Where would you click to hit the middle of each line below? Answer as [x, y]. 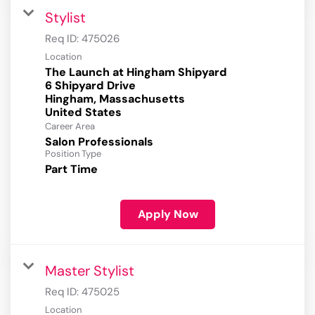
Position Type [73, 154]
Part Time [71, 169]
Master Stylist [90, 271]
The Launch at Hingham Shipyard [136, 72]
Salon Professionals [99, 142]
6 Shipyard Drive [90, 86]
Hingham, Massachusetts [115, 99]
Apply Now [168, 214]
